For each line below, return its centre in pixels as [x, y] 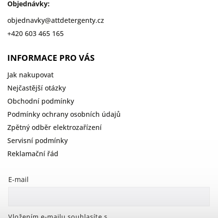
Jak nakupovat [30, 75]
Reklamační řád [33, 154]
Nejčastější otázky [36, 88]
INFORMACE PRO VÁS [51, 58]
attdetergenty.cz [78, 20]
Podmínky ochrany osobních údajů [64, 114]
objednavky [26, 20]
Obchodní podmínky [41, 101]
